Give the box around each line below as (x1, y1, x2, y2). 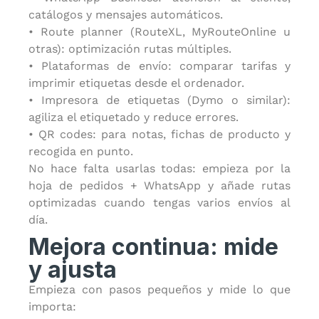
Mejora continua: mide (28, 233, 278, 261)
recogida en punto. (28, 145, 133, 158)
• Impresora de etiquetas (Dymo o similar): (28, 93, 291, 107)
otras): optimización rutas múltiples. (28, 42, 231, 56)
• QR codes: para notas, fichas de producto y (28, 127, 291, 141)
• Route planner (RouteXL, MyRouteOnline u (28, 25, 291, 38)
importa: (28, 300, 76, 313)
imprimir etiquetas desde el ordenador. (28, 76, 244, 90)
